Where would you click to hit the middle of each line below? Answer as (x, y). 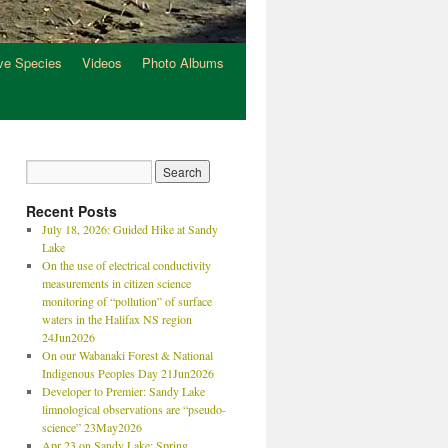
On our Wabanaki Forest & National (127, 355)
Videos (102, 62)
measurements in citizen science (116, 283)
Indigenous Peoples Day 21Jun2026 (127, 373)
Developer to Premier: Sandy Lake (123, 391)
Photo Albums (183, 62)
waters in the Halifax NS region (116, 319)
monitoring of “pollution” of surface (126, 301)
